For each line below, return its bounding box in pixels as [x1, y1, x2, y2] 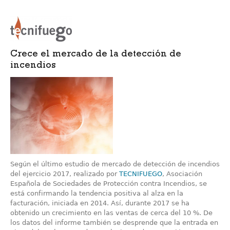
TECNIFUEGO [119, 169, 162, 178]
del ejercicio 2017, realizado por [10, 169, 119, 178]
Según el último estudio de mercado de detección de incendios [10, 160, 220, 168]
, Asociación [162, 169, 202, 178]
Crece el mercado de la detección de [10, 50, 181, 60]
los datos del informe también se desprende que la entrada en [10, 218, 218, 226]
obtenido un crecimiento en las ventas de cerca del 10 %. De [10, 208, 213, 217]
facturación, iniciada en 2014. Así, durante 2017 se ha [10, 199, 189, 207]
